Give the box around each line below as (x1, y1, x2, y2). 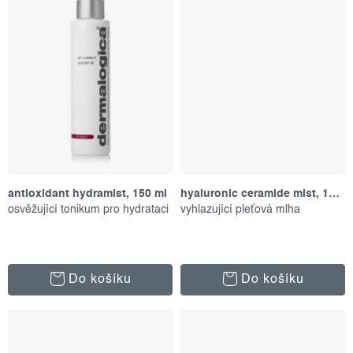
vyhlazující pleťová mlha (180, 204, 300, 216)
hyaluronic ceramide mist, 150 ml (329, 188, 340, 200)
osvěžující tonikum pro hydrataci (8, 204, 169, 216)
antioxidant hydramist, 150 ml (8, 188, 167, 200)
